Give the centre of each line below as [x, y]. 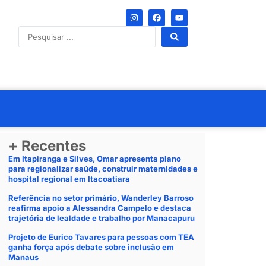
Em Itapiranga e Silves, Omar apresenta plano [95, 159]
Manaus [23, 257]
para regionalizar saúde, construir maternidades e [103, 169]
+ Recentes [47, 146]
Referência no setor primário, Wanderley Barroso [101, 198]
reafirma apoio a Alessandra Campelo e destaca [100, 208]
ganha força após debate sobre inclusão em [91, 247]
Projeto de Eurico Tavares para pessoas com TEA [101, 237]
